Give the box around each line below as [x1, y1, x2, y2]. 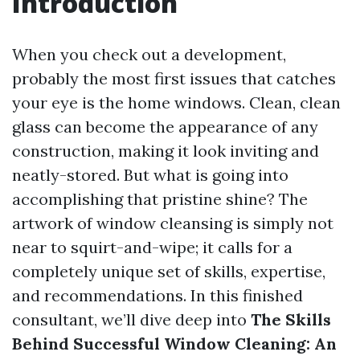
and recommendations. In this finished [12, 285, 303, 305]
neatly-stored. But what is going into [12, 165, 288, 185]
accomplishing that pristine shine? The [12, 189, 308, 209]
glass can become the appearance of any [12, 117, 318, 137]
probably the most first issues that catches [12, 68, 336, 88]
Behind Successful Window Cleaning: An [12, 333, 337, 354]
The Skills [251, 309, 331, 329]
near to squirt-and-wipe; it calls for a [12, 237, 292, 257]
